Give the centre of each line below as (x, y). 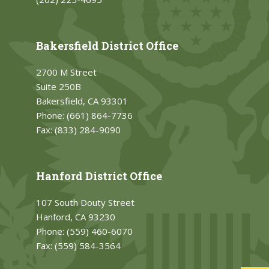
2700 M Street (66, 72)
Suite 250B (59, 87)
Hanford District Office (99, 176)
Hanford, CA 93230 (76, 217)
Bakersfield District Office (107, 46)
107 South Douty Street (85, 203)
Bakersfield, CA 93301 (82, 101)
